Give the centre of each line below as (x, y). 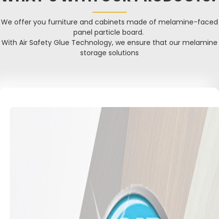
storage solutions (109, 53)
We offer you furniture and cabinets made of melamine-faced (109, 22)
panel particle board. (109, 33)
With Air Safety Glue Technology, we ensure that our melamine (109, 43)
